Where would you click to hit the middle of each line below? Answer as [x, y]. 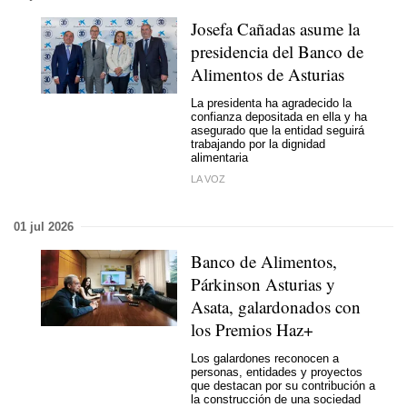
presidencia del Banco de [277, 51]
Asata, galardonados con [276, 306]
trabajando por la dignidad [258, 144]
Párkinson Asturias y [263, 283]
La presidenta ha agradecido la [271, 103]
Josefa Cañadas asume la [275, 28]
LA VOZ [208, 179]
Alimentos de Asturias [268, 74]
